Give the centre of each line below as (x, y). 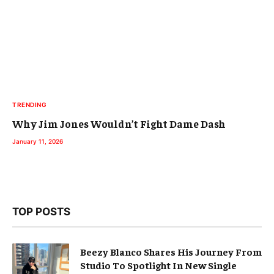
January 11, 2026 (38, 142)
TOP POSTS (41, 212)
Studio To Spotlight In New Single (158, 265)
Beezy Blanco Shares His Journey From (171, 252)
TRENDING (29, 105)
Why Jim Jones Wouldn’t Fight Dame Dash (119, 124)
